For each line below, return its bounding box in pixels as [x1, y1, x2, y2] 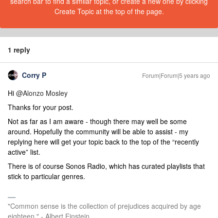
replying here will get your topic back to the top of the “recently [8, 137, 199, 146]
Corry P [22, 70, 46, 80]
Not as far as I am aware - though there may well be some [8, 116, 187, 126]
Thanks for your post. [8, 102, 73, 112]
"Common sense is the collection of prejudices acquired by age [8, 201, 201, 211]
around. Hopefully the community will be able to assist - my [8, 127, 188, 136]
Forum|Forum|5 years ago [142, 71, 210, 79]
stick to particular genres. [8, 171, 85, 181]
